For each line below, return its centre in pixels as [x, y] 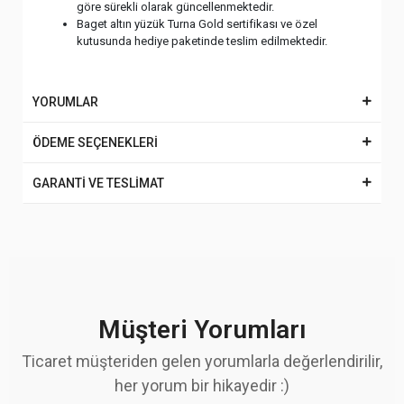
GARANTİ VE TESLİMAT [98, 183]
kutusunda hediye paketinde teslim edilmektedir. [202, 41]
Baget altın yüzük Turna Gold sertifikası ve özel [197, 24]
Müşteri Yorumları [202, 330]
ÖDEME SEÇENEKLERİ [95, 142]
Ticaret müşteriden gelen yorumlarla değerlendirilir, [202, 361]
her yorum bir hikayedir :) [202, 386]
